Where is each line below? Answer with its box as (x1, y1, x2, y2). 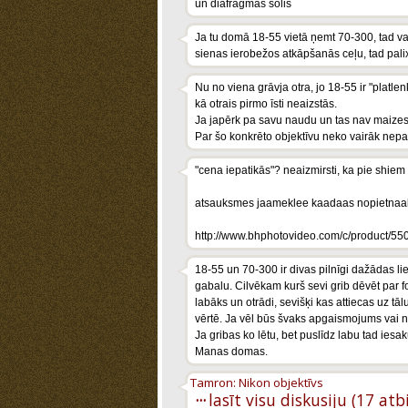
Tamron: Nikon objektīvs (190, 374, 323, 391)
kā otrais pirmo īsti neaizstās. (195, 97, 337, 110)
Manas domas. (195, 345, 268, 358)
